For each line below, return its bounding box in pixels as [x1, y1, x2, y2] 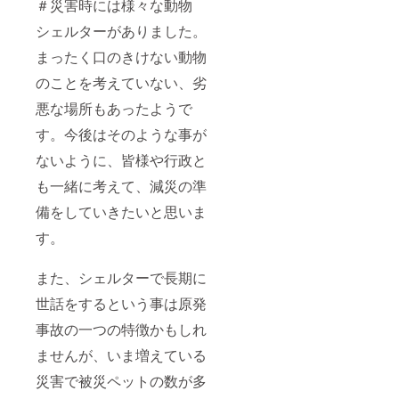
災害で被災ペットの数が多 [36, 370, 207, 391]
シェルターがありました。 [36, 20, 207, 41]
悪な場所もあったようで [36, 97, 192, 118]
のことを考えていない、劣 [36, 71, 207, 93]
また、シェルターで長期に [36, 266, 207, 288]
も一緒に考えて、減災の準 [36, 175, 207, 196]
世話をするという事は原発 [36, 292, 207, 313]
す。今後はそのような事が [36, 123, 207, 144]
